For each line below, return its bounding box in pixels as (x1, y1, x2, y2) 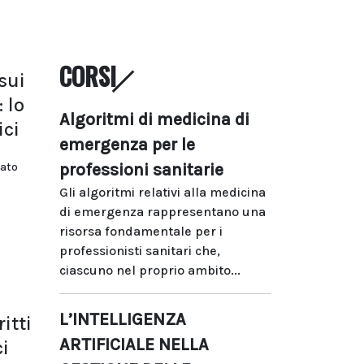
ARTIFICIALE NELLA (59, 334, 209, 354)
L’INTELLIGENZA (59, 309, 186, 329)
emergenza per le (59, 134, 195, 154)
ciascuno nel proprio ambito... (59, 262, 240, 278)
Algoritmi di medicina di (59, 109, 249, 129)
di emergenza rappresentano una (59, 203, 266, 219)
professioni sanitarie (59, 159, 223, 180)
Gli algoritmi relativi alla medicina (59, 184, 266, 200)
